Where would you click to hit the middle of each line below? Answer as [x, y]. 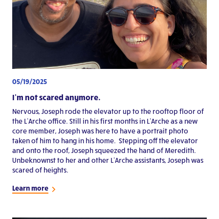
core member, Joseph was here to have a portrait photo [100, 131]
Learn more [30, 188]
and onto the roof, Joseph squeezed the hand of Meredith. [104, 151]
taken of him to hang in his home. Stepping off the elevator [105, 141]
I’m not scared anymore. [56, 97]
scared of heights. [40, 170]
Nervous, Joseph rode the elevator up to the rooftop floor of [108, 111]
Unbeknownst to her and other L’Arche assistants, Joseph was [108, 160]
